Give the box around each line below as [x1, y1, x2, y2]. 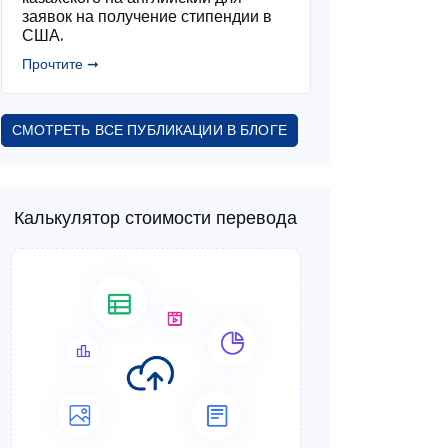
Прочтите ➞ [21, 55, 99, 73]
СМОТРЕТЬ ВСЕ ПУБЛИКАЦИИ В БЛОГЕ [11, 121, 287, 139]
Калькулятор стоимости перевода [14, 206, 297, 229]
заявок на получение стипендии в [21, 6, 272, 26]
